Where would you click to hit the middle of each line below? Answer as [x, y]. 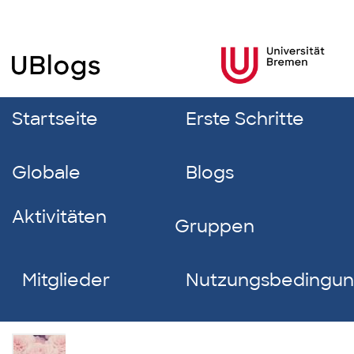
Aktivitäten [59, 217]
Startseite [55, 119]
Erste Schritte [245, 119]
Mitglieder [66, 280]
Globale [46, 173]
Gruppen [215, 226]
